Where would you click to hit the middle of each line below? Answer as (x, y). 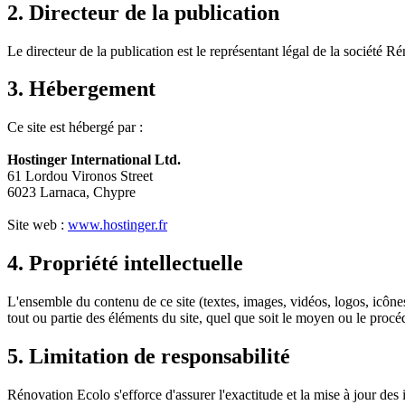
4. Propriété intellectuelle (125, 264)
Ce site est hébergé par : (75, 127)
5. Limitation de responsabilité (149, 357)
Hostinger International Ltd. (94, 160)
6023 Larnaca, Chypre (71, 193)
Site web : (38, 225)
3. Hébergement (81, 89)
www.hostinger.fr (118, 225)
